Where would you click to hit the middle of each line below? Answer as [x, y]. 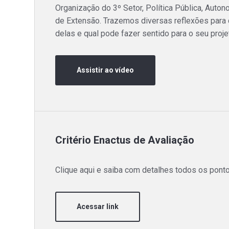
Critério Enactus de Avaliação [125, 140]
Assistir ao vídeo [106, 70]
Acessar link [98, 206]
